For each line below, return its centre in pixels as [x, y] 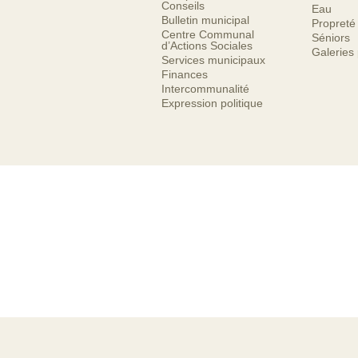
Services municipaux [213, 60]
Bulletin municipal [205, 20]
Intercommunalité [205, 89]
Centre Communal [208, 34]
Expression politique [212, 103]
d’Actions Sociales [207, 46]
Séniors [331, 38]
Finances [185, 74]
